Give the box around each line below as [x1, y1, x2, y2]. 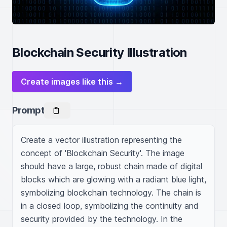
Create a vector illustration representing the [21, 135, 182, 145]
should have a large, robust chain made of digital [21, 161, 202, 171]
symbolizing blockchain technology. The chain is [21, 187, 201, 198]
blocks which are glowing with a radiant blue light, [21, 174, 206, 184]
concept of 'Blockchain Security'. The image [21, 148, 184, 158]
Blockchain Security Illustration [12, 45, 187, 60]
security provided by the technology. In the [21, 214, 182, 224]
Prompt [12, 105, 45, 116]
